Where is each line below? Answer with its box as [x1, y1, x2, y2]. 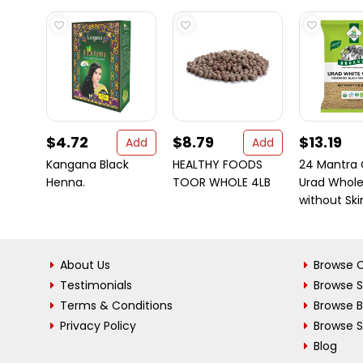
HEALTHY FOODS [173, 156, 263, 173]
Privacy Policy [60, 318, 136, 334]
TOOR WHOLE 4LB [173, 174, 271, 190]
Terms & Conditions [60, 297, 173, 314]
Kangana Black [46, 156, 129, 173]
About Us [60, 257, 110, 273]
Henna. [46, 174, 85, 190]
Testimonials [60, 277, 132, 293]
